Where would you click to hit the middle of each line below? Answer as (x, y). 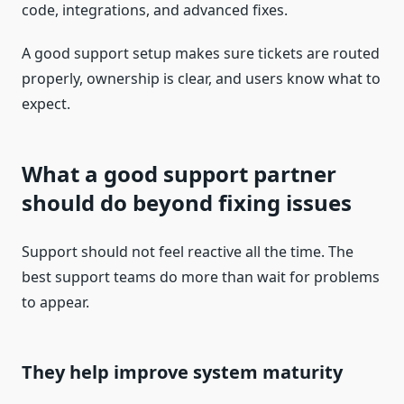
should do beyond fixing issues (187, 203)
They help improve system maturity (182, 372)
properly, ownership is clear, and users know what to (201, 79)
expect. (46, 104)
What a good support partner (179, 174)
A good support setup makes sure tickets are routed (201, 54)
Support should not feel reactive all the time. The (188, 252)
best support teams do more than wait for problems (201, 277)
